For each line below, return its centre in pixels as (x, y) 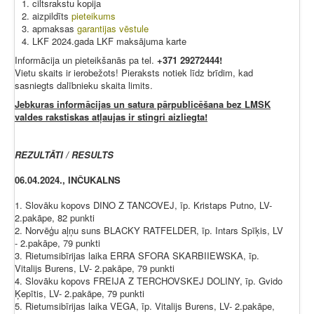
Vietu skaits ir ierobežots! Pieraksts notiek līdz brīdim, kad (134, 73)
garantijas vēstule (113, 29)
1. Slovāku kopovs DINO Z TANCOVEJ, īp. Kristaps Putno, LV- (143, 205)
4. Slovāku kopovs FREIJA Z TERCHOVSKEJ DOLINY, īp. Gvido (149, 281)
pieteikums (94, 16)
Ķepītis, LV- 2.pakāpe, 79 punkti (80, 294)
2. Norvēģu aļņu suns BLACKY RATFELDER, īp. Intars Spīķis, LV (149, 231)
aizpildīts (50, 16)
